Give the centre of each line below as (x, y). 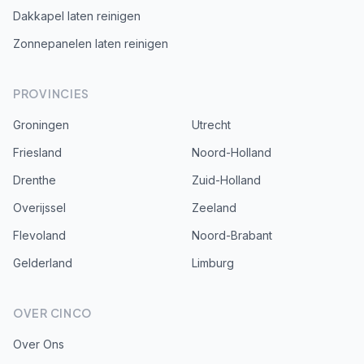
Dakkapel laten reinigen (77, 16)
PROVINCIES (51, 93)
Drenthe (35, 180)
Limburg (213, 263)
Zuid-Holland (226, 180)
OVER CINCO (52, 313)
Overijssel (39, 208)
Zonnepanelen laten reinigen (91, 43)
